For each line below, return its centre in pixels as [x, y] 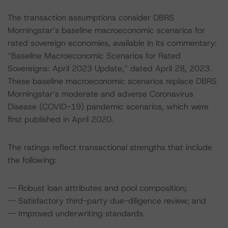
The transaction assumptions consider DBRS [91, 18]
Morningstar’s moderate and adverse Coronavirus [101, 94]
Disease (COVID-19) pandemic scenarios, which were [108, 107]
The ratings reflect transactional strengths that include [110, 147]
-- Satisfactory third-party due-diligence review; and [107, 201]
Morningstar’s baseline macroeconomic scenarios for [106, 30]
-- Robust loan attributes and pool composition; [97, 188]
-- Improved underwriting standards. [76, 213]
